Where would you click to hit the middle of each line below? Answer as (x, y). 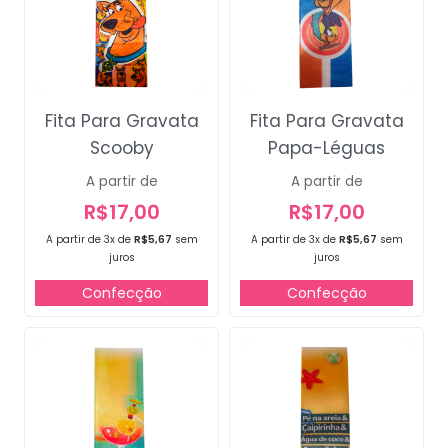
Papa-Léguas (326, 147)
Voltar (224, 417)
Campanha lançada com (223, 325)
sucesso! (223, 347)
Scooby (121, 147)
